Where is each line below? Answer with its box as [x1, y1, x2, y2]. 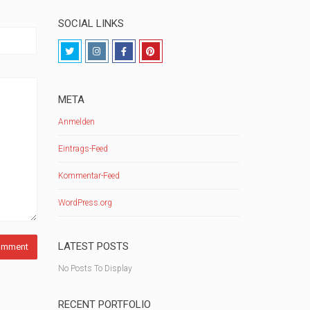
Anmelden [57, 117, 95, 127]
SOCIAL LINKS [57, 17, 124, 30]
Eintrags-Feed [57, 144, 108, 154]
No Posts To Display [57, 264, 132, 273]
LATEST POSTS [57, 240, 129, 253]
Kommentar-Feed [57, 171, 120, 181]
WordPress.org [57, 198, 112, 208]
